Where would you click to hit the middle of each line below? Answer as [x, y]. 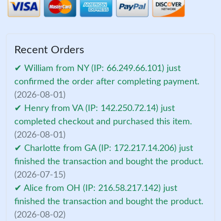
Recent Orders [49, 50]
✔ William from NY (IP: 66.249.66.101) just [97, 68]
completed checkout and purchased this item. [103, 122]
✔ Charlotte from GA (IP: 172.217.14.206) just [104, 148]
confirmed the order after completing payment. [107, 82]
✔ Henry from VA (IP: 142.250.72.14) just [94, 108]
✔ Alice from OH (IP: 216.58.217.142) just [96, 188]
